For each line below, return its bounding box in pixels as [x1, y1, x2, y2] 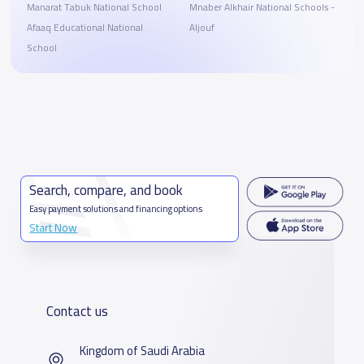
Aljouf [188, 19, 214, 37]
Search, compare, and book [29, 177, 184, 204]
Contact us [46, 298, 108, 325]
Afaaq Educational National [26, 19, 143, 37]
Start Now [29, 217, 78, 239]
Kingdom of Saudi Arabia [80, 340, 205, 362]
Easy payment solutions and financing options [29, 201, 203, 218]
